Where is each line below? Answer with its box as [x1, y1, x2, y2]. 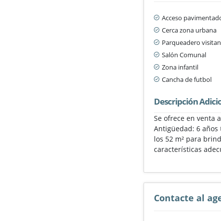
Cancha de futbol [162, 74, 212, 84]
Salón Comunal [162, 50, 207, 59]
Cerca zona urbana [162, 25, 217, 35]
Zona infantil [162, 62, 199, 72]
